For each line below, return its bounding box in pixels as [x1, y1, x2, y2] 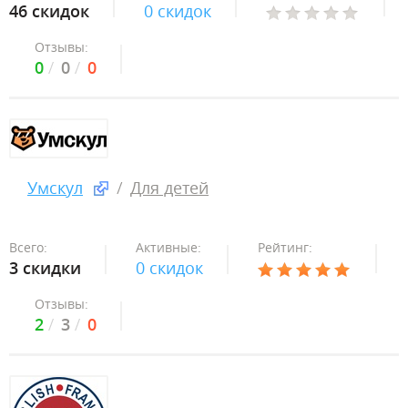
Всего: [9, 239, 47, 256]
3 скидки [9, 257, 81, 279]
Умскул [27, 177, 83, 199]
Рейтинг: [258, 239, 312, 256]
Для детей [130, 177, 209, 199]
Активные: [136, 239, 201, 256]
